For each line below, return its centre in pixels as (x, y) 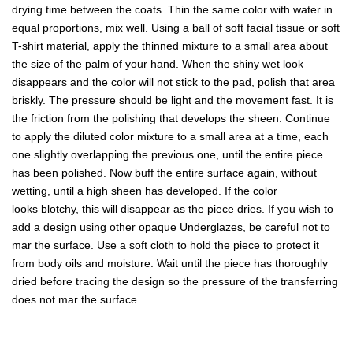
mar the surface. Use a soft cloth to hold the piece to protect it (165, 245)
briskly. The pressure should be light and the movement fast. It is (173, 100)
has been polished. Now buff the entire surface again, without (164, 173)
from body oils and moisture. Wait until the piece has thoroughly (170, 264)
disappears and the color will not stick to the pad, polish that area (173, 82)
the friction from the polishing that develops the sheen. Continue (171, 119)
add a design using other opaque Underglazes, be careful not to (171, 227)
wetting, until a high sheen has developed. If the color (145, 191)
